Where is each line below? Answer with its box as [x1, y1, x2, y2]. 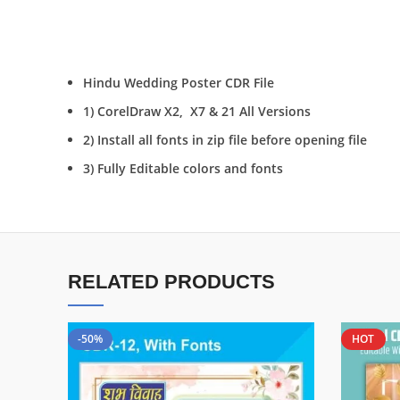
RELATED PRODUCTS [68, 271, 275, 293]
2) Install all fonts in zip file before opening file [83, 131, 367, 148]
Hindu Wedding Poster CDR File [83, 74, 274, 91]
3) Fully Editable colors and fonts [83, 160, 283, 177]
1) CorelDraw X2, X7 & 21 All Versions [83, 103, 311, 120]
